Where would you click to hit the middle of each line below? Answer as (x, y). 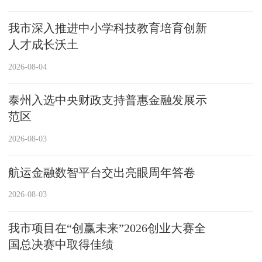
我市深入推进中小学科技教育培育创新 (108, 28)
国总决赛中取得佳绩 (61, 244)
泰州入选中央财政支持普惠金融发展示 (108, 100)
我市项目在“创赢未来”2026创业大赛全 (107, 228)
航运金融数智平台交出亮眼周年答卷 (102, 172)
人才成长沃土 (44, 45)
